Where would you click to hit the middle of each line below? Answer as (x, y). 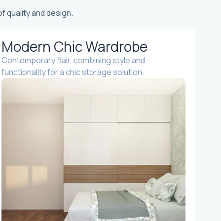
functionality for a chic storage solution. (73, 72)
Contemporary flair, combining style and (73, 60)
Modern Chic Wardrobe (74, 46)
